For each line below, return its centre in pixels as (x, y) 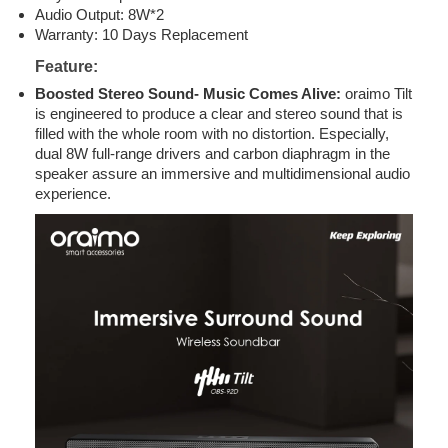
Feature (64, 67)
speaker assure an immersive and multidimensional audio (222, 174)
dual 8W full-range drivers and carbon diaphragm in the (212, 154)
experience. (73, 194)
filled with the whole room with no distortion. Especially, (212, 134)
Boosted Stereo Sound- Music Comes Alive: (190, 94)
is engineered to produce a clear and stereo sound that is (219, 114)
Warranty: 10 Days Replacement (141, 35)
